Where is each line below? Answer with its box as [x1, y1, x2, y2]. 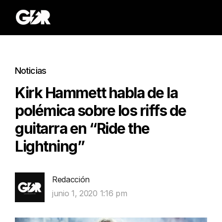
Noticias [15, 65, 46, 76]
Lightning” [15, 137, 84, 155]
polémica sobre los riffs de [15, 102, 186, 119]
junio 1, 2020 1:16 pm [52, 188, 127, 198]
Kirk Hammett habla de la [15, 84, 177, 102]
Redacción [52, 174, 90, 184]
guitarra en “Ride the [15, 119, 150, 137]
